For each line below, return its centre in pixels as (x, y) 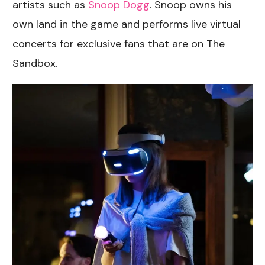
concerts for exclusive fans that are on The (119, 43)
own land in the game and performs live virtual (127, 24)
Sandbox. (35, 63)
